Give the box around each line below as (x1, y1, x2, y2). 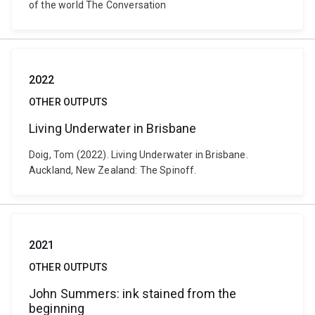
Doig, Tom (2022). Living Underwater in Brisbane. (29, 149, 248, 160)
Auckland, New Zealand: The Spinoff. (29, 165, 197, 176)
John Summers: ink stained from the (29, 286, 237, 301)
